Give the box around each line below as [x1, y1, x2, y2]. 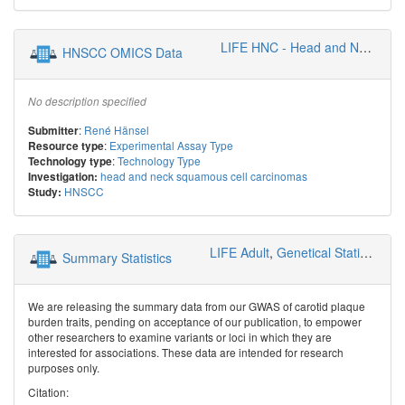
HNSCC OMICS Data [62, 42, 183, 61]
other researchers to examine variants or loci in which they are [28, 328, 332, 344]
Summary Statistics [62, 248, 172, 267]
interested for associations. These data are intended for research [28, 344, 344, 360]
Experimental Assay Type [109, 137, 233, 153]
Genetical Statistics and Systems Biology [277, 242, 360, 261]
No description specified [28, 94, 146, 109]
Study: [28, 184, 61, 200]
